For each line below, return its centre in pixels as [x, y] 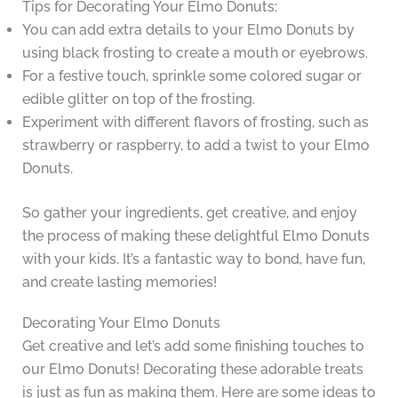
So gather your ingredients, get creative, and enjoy [189, 213]
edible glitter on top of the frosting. [138, 99]
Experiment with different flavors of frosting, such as [195, 123]
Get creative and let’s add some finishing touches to [193, 346]
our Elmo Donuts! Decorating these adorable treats [192, 370]
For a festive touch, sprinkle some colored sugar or [191, 76]
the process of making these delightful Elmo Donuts [195, 236]
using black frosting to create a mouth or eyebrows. [195, 53]
